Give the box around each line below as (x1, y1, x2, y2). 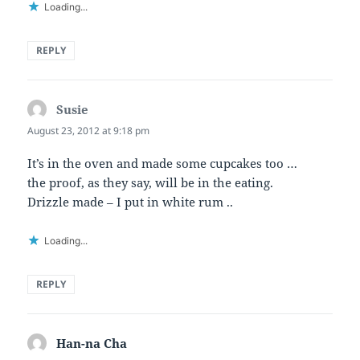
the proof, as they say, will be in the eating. (27, 174, 274, 191)
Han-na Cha (56, 335, 128, 352)
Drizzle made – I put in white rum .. (27, 194, 234, 211)
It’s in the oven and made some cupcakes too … (27, 155, 298, 172)
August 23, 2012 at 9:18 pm (27, 124, 150, 137)
